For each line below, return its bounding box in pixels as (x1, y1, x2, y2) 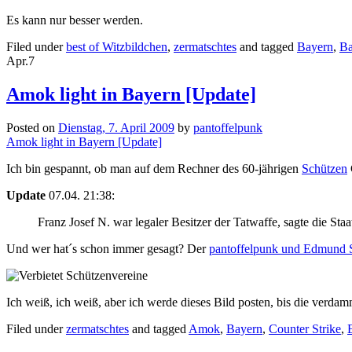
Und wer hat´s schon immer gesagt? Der (6, 242, 209, 256)
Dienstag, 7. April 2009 (58, 121, 174, 135)
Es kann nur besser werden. (6, 13, 143, 27)
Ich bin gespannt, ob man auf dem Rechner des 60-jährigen (6, 162, 302, 176)
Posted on (6, 121, 58, 135)
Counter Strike (269, 322, 341, 336)
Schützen (302, 162, 347, 176)
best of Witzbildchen (66, 40, 167, 54)
